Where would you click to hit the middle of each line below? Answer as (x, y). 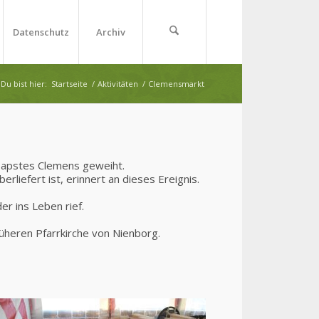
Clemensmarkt (176, 84)
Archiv (110, 32)
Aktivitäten (117, 84)
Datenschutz (41, 32)
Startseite (69, 84)
